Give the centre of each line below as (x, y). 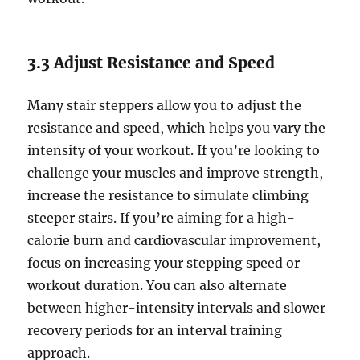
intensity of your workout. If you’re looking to (174, 151)
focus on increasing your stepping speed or (164, 263)
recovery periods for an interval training (155, 331)
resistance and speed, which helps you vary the (177, 128)
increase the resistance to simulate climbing (168, 196)
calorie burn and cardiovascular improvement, (174, 241)
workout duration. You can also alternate (157, 286)
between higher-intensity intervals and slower (177, 308)
